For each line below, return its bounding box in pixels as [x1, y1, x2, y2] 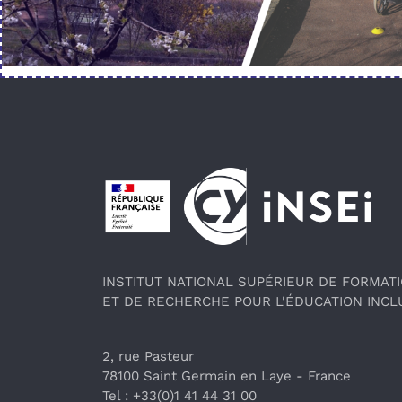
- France [292, 368, 355, 385]
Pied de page [101, 169, 241, 196]
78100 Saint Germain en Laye [102, 368, 292, 385]
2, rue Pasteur [102, 348, 194, 365]
